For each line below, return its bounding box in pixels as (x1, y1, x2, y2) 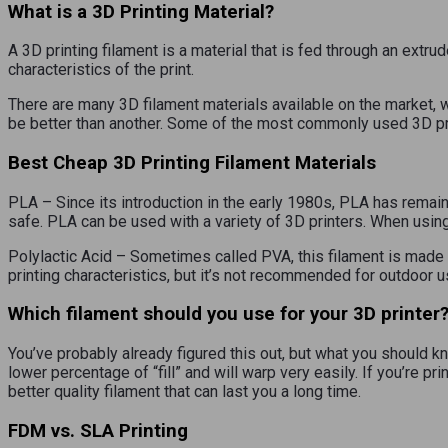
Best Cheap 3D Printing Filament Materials (8, 152, 376, 175)
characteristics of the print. (8, 60, 194, 80)
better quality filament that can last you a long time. (8, 382, 361, 402)
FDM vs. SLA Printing (8, 419, 188, 442)
